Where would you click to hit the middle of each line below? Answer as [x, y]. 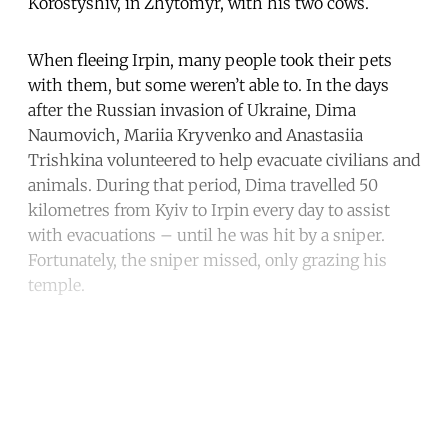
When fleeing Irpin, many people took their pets [210, 59]
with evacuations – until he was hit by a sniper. [206, 234]
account [224, 419]
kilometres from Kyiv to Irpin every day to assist [209, 209]
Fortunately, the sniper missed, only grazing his [207, 259]
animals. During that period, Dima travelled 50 [203, 184]
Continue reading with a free [224, 375]
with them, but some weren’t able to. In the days [208, 84]
